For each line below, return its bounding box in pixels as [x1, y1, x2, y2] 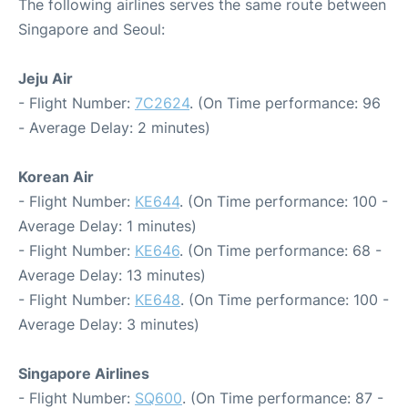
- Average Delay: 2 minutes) [18, 117, 210, 137]
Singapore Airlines [18, 363, 149, 382]
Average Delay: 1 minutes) [18, 216, 197, 235]
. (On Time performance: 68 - [179, 240, 382, 260]
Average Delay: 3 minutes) [18, 314, 199, 333]
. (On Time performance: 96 [189, 93, 381, 112]
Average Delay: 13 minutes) [18, 265, 206, 284]
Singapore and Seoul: [18, 19, 165, 38]
